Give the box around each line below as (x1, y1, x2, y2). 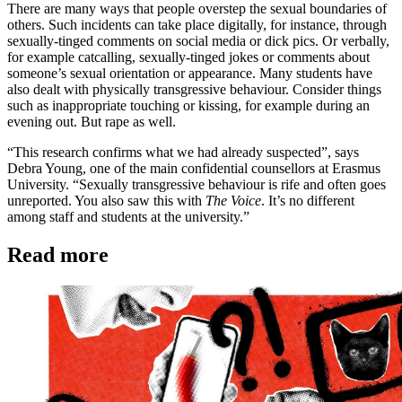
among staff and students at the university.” (7, 209, 249, 225)
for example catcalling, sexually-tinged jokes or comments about (7, 49, 370, 66)
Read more (7, 243, 109, 267)
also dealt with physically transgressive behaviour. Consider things (7, 82, 381, 98)
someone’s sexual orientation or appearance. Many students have (7, 66, 372, 82)
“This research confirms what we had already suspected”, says (7, 144, 359, 161)
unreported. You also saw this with (7, 193, 205, 209)
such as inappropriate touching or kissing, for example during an (7, 98, 370, 114)
